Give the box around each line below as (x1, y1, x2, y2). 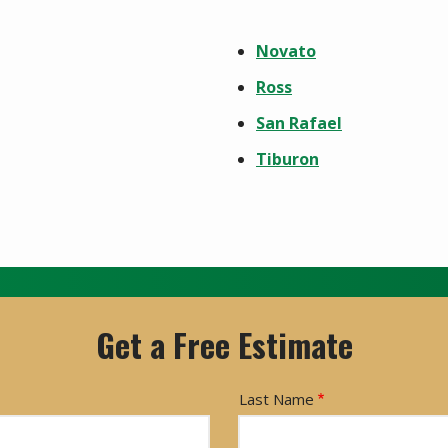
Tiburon (256, 147, 319, 170)
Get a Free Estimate (95, 320, 353, 368)
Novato (256, 39, 316, 62)
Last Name (238, 388, 314, 409)
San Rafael (256, 111, 342, 134)
